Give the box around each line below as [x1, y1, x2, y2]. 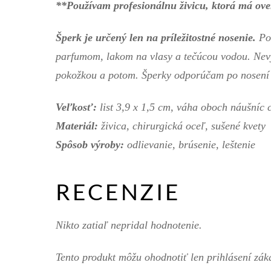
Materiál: [56, 119, 98, 132]
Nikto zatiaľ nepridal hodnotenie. [56, 219, 202, 232]
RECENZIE [56, 178, 181, 205]
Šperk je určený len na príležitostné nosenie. [56, 31, 256, 44]
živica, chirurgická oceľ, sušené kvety [98, 119, 266, 132]
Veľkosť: [56, 100, 100, 113]
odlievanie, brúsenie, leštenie [124, 138, 255, 151]
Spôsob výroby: [56, 138, 124, 151]
